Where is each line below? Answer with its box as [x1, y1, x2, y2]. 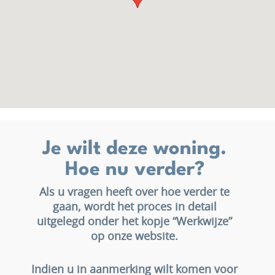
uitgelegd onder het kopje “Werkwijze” [37, 217, 232, 228]
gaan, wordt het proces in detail [52, 202, 217, 213]
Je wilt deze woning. [42, 139, 227, 158]
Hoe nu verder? [64, 160, 204, 179]
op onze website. [91, 231, 178, 242]
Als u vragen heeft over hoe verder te [39, 187, 230, 198]
